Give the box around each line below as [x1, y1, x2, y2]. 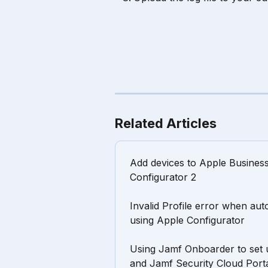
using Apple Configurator [130, 214, 245, 226]
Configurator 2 [130, 170, 196, 183]
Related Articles [115, 115, 217, 131]
